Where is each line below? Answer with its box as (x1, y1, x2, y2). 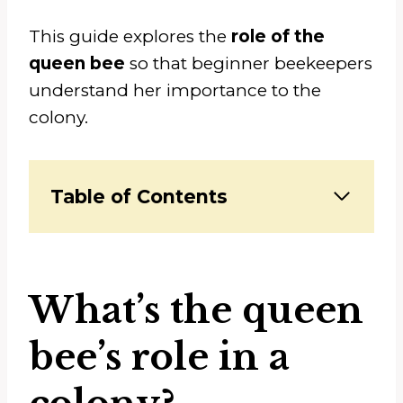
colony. (29, 106, 88, 128)
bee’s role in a (29, 334, 290, 380)
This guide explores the (29, 25, 231, 47)
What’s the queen (29, 287, 363, 333)
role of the (231, 25, 325, 47)
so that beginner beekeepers (125, 52, 372, 74)
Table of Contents (50, 184, 228, 208)
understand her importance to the (29, 79, 321, 101)
